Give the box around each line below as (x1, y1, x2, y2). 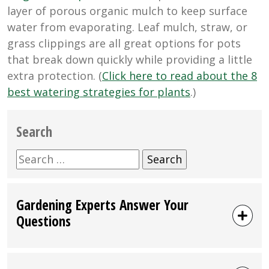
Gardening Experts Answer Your (16, 195, 189, 215)
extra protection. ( (7, 68, 102, 83)
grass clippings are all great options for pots (7, 36, 241, 51)
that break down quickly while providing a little (7, 52, 252, 67)
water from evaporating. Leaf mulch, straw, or (7, 20, 247, 35)
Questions (16, 211, 71, 231)
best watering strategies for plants (7, 85, 190, 100)
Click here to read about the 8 (102, 68, 257, 83)
